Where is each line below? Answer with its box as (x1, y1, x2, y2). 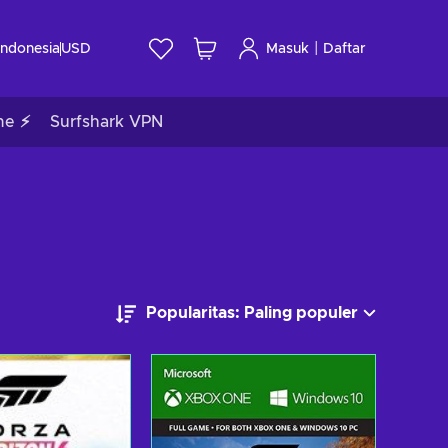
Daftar (323, 41, 366, 56)
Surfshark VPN (50, 114, 163, 130)
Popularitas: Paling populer (146, 305, 358, 322)
